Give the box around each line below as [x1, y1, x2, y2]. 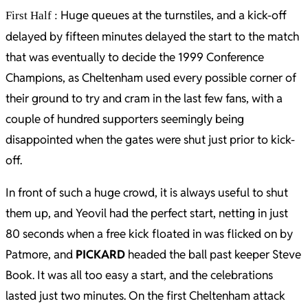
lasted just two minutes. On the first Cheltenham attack [5, 288, 285, 303]
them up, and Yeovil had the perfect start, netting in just [5, 206, 288, 221]
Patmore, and [5, 247, 76, 262]
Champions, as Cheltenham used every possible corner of [5, 70, 296, 85]
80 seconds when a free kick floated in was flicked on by [5, 226, 293, 241]
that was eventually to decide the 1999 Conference [5, 49, 264, 65]
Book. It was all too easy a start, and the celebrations [5, 267, 273, 283]
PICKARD [76, 247, 125, 262]
